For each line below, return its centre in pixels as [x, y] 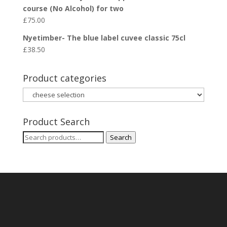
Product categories [64, 78]
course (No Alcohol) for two [73, 8]
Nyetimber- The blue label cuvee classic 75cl [104, 37]
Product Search [56, 121]
